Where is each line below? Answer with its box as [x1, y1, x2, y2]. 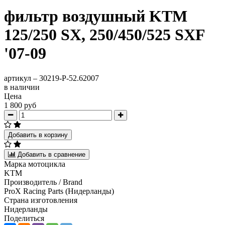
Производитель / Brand [4, 177, 82, 186]
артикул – [4, 73, 39, 82]
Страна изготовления [4, 195, 77, 204]
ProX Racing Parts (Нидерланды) [4, 186, 114, 195]
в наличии [4, 82, 40, 91]
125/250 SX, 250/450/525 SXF [4, 26, 205, 44]
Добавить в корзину [8, 131, 68, 139]
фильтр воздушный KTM [4, 7, 187, 26]
